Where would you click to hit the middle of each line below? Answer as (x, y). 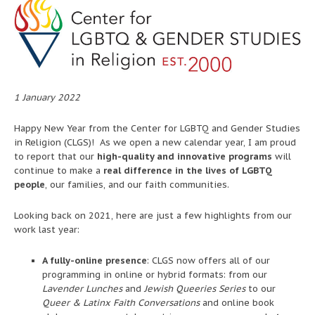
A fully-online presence (95, 261)
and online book (237, 303)
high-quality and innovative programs (185, 157)
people (30, 185)
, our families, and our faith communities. (137, 185)
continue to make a (59, 171)
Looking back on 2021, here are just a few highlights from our (153, 216)
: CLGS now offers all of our (208, 261)
